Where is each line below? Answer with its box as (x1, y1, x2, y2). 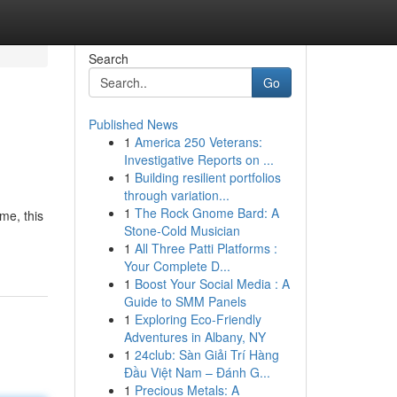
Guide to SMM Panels (123, 292, 246, 310)
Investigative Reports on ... (123, 151, 274, 168)
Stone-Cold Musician (123, 222, 240, 239)
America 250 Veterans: (134, 133, 262, 151)
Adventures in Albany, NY (123, 328, 266, 346)
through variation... (123, 186, 230, 204)
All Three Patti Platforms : (134, 239, 277, 257)
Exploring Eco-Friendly (134, 310, 261, 328)
